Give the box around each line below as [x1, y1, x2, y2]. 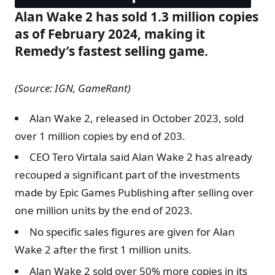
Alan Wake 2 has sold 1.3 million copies [15, 7, 258, 25]
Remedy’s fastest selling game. [15, 42, 211, 60]
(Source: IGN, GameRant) [15, 80, 131, 95]
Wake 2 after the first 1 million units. [15, 242, 192, 257]
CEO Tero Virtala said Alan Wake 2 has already [29, 150, 252, 165]
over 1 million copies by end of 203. [15, 128, 185, 143]
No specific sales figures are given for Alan [29, 224, 235, 239]
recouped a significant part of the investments [15, 168, 240, 182]
